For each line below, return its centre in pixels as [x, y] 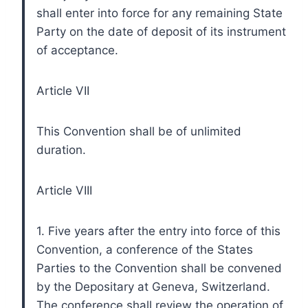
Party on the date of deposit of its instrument [161, 31]
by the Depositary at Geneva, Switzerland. [153, 286]
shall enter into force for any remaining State [159, 13]
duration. [61, 150]
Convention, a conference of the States [145, 249]
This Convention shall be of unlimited [139, 131]
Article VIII [64, 190]
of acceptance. [77, 50]
